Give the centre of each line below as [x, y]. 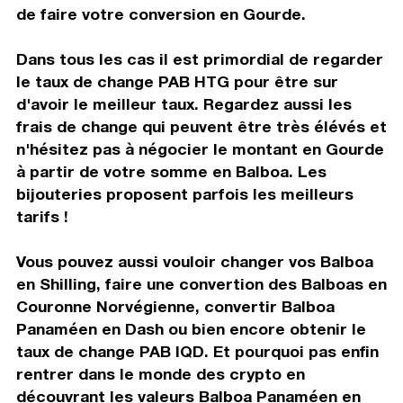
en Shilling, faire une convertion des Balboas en [201, 283]
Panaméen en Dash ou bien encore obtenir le [191, 328]
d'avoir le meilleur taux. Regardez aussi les [184, 103]
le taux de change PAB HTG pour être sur [177, 81]
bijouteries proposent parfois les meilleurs [184, 193]
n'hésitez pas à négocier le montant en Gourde [200, 148]
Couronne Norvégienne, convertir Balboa [175, 306]
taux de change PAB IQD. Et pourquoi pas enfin [197, 351]
